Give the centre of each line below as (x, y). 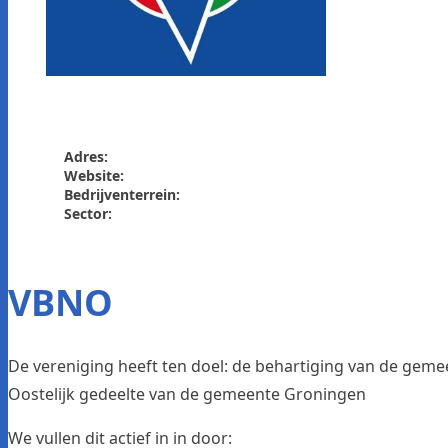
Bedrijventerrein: (122, 194)
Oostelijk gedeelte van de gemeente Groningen (187, 393)
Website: (94, 175)
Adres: (86, 156)
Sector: (88, 213)
